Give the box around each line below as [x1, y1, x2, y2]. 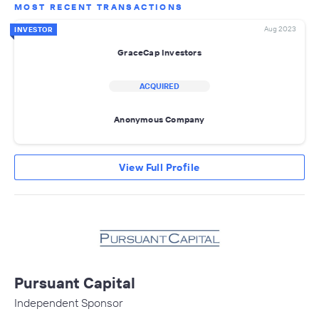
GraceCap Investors [117, 47, 202, 58]
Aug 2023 [264, 23, 296, 33]
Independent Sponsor [14, 295, 123, 310]
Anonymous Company [114, 114, 205, 125]
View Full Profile [119, 160, 200, 174]
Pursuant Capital [14, 273, 135, 292]
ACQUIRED [140, 80, 179, 91]
